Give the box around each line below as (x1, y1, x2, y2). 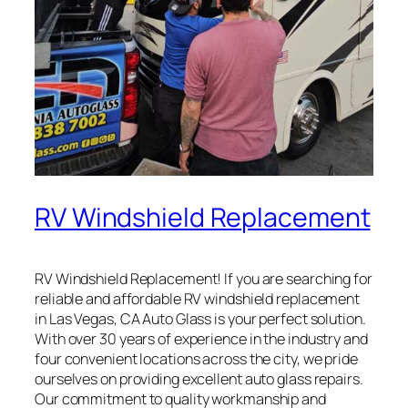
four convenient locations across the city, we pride (35, 348, 358, 369)
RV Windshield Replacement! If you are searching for (35, 268, 372, 289)
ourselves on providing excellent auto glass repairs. (35, 368, 363, 389)
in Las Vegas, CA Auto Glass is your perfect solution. (35, 308, 366, 329)
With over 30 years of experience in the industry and (35, 328, 368, 349)
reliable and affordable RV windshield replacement (35, 288, 361, 309)
